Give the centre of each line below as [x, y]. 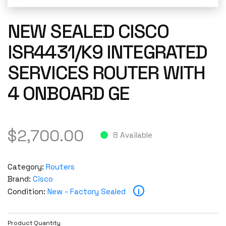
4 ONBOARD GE [69, 93]
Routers [60, 167]
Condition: [27, 191]
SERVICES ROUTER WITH [106, 73]
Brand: [20, 179]
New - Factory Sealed [87, 191]
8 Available [132, 135]
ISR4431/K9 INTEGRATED [107, 52]
